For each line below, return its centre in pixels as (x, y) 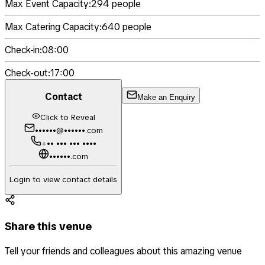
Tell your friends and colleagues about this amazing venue (123, 251)
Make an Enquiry (166, 97)
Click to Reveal (67, 118)
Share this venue (48, 227)
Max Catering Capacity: (53, 27)
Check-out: (28, 73)
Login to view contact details (63, 180)
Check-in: (23, 50)
